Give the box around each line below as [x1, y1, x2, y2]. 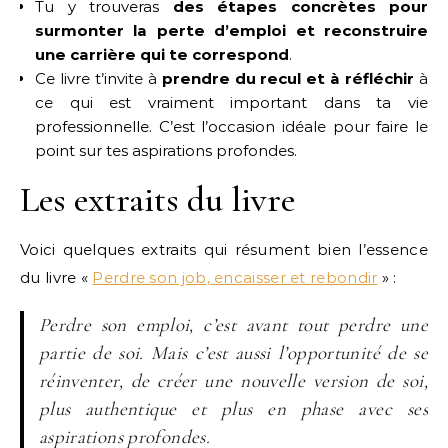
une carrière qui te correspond [35, 45, 289, 64]
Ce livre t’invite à [35, 69, 162, 88]
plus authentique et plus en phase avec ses [38, 397, 428, 420]
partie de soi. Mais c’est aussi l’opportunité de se [38, 341, 428, 364]
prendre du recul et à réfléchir [161, 69, 415, 88]
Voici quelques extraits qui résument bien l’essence [20, 240, 428, 259]
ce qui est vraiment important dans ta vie [35, 93, 428, 112]
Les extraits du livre [20, 178, 295, 221]
